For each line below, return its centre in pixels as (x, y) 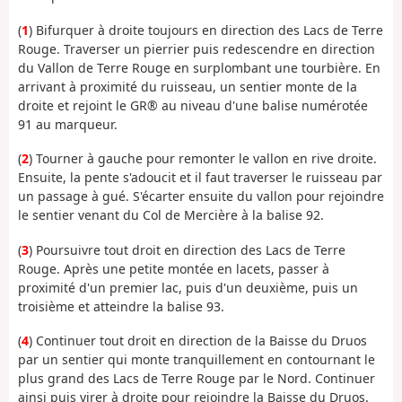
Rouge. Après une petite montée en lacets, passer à (174, 268)
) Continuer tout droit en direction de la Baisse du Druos (198, 341)
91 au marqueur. (68, 124)
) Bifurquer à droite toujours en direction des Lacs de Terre (206, 30)
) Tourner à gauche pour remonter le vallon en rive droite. (203, 159)
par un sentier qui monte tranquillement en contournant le (197, 360)
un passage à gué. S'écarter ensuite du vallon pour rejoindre (201, 197)
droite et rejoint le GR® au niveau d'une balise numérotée (193, 105)
